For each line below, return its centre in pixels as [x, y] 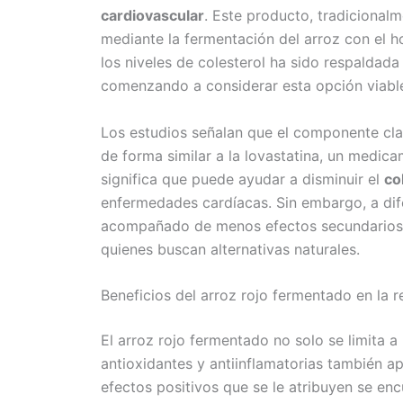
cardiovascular [152, 16]
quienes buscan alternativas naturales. [230, 249]
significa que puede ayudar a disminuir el [242, 179]
